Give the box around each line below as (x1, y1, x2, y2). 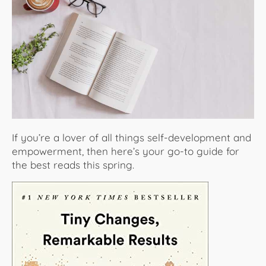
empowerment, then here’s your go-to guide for (12, 144, 239, 157)
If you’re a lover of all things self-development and (12, 131, 251, 144)
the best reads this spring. (12, 158, 134, 171)
